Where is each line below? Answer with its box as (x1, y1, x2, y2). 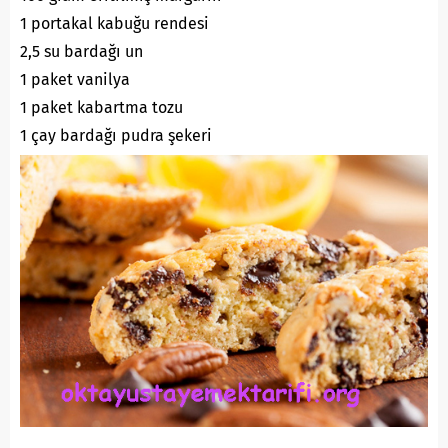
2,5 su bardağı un (20, 42, 143, 62)
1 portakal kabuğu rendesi (20, 14, 209, 34)
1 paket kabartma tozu (20, 98, 183, 118)
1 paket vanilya (20, 70, 130, 90)
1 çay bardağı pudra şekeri (20, 126, 212, 146)
